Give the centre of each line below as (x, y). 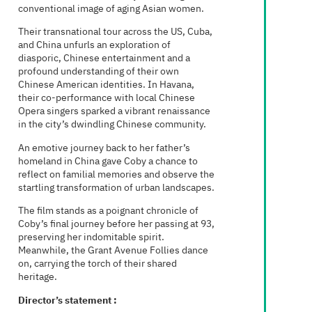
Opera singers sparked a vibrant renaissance (114, 111)
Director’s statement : (68, 300)
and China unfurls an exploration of (94, 45)
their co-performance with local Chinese (107, 98)
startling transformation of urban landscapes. (116, 187)
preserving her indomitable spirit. (91, 237)
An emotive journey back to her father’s (104, 148)
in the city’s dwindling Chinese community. (112, 125)
